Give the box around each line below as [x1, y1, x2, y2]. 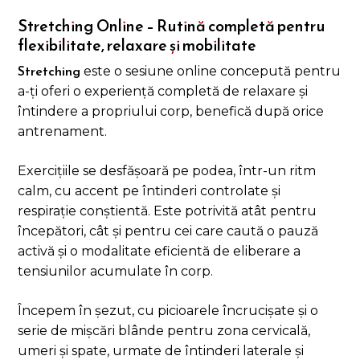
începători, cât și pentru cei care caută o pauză [18, 223, 319, 239]
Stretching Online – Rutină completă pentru [18, 14, 326, 39]
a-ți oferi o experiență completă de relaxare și [18, 84, 309, 100]
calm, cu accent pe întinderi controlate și [18, 183, 281, 199]
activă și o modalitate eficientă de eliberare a [18, 243, 301, 260]
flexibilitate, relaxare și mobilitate [18, 34, 257, 58]
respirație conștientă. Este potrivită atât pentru [18, 203, 317, 219]
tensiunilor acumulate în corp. [18, 264, 214, 280]
